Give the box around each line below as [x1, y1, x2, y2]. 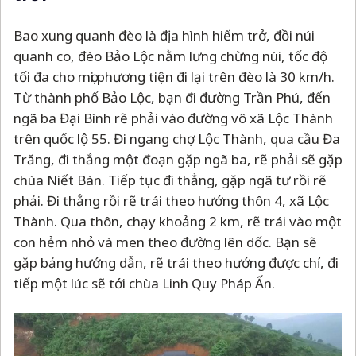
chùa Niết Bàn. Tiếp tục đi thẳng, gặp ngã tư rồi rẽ [14, 170, 327, 189]
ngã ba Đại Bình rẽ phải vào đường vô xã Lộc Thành [14, 108, 333, 127]
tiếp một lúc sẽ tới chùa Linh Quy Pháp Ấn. [14, 273, 275, 292]
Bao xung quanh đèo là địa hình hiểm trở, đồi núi [14, 25, 315, 44]
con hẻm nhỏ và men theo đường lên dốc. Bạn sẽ [14, 232, 317, 251]
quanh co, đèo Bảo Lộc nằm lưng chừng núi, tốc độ [14, 46, 327, 65]
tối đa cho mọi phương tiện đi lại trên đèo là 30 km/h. [14, 67, 335, 86]
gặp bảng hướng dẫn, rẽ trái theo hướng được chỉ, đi [14, 253, 339, 272]
